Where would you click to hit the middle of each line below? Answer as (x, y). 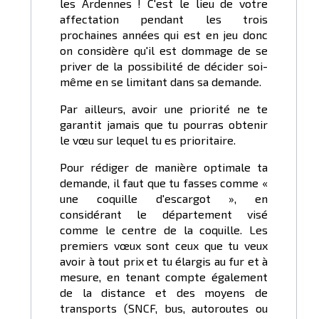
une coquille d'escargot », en (164, 199)
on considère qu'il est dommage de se (164, 51)
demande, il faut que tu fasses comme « (164, 183)
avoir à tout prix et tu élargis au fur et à (164, 261)
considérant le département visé (164, 214)
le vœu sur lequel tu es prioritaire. (148, 140)
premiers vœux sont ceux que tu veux (164, 246)
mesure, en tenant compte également (164, 277)
